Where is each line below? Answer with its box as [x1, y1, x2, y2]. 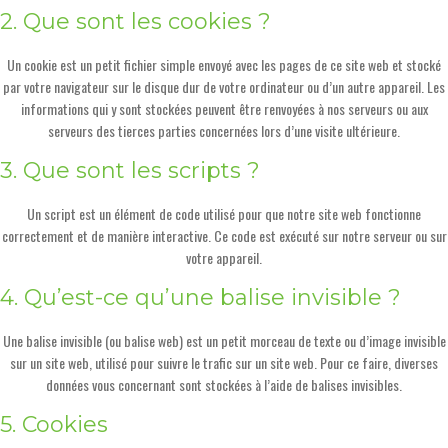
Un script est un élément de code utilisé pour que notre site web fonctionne [27, 203, 421, 224]
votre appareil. [186, 247, 262, 268]
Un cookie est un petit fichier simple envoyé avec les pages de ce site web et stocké [7, 54, 441, 75]
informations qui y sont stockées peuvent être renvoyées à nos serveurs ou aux [20, 98, 428, 119]
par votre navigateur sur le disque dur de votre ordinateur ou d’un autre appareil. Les [3, 76, 445, 97]
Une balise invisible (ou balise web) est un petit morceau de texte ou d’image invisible [2, 330, 446, 351]
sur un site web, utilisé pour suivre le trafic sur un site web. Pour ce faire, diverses [10, 352, 438, 373]
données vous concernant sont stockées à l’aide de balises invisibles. [46, 374, 402, 395]
